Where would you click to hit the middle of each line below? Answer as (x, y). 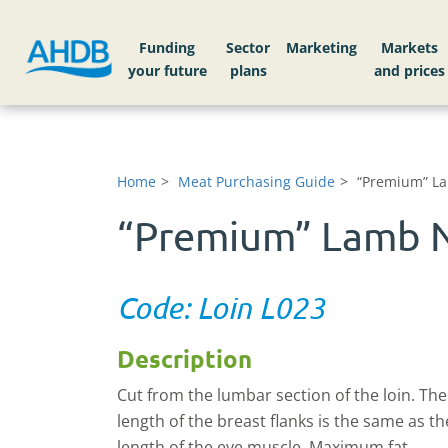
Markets (410, 48)
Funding (167, 48)
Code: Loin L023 (221, 307)
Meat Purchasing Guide (256, 181)
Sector (248, 48)
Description (184, 358)
